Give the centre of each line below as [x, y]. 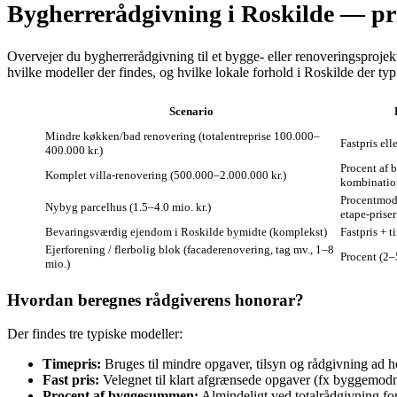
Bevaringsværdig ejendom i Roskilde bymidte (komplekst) [186, 231]
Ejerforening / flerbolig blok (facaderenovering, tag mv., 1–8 [190, 249]
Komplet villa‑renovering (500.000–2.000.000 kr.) [166, 175]
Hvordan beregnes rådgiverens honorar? [156, 300]
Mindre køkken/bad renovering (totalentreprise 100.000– [183, 136]
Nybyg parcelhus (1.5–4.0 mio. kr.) [128, 206]
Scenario [191, 111]
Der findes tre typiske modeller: [95, 334]
